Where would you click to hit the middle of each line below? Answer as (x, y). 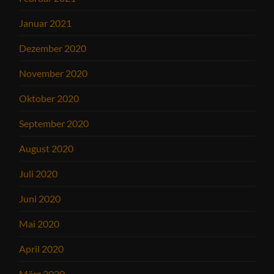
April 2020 (42, 249)
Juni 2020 (40, 199)
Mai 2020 (39, 224)
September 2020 (54, 124)
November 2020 (54, 73)
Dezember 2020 (53, 48)
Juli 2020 (39, 174)
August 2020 (46, 149)
